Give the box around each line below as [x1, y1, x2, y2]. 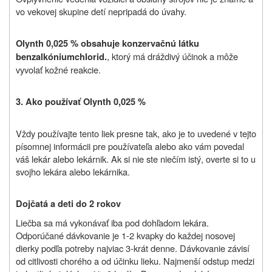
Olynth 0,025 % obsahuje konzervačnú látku [16, 36, 199, 50]
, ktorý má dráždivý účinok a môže [107, 49, 238, 63]
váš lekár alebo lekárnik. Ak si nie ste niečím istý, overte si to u [16, 152, 256, 165]
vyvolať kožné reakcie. [16, 63, 101, 76]
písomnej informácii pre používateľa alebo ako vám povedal [16, 139, 244, 152]
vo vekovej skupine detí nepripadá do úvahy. [16, 4, 186, 18]
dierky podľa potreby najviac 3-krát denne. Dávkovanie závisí [16, 241, 250, 254]
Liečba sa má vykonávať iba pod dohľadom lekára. [16, 216, 209, 229]
